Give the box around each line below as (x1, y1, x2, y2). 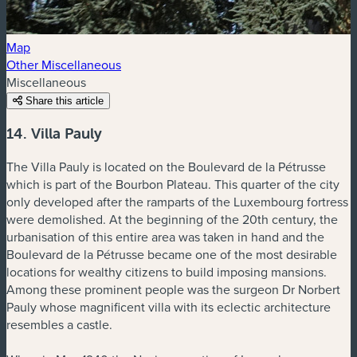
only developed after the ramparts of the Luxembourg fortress (6, 192, 348, 210)
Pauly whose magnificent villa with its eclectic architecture (6, 297, 331, 316)
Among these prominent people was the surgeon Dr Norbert (6, 280, 340, 298)
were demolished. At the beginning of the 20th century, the (6, 210, 338, 228)
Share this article (25, 94, 104, 107)
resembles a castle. (6, 315, 112, 333)
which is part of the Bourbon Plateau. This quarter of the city (6, 175, 339, 193)
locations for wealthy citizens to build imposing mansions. (6, 262, 327, 280)
